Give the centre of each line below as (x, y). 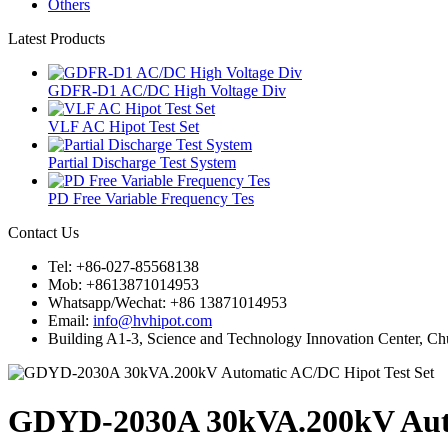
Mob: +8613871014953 (123, 284)
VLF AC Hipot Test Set (123, 126)
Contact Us (43, 232)
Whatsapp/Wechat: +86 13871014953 (167, 302)
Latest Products (56, 38)
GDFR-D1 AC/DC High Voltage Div (167, 90)
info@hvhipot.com (152, 320)
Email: (70, 320)
